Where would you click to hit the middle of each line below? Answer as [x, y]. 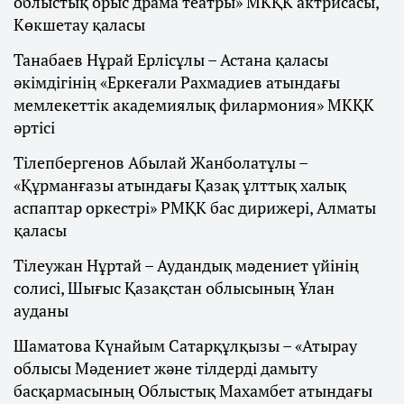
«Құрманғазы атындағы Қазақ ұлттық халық [180, 185]
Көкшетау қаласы [79, 25]
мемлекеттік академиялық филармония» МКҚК [194, 105]
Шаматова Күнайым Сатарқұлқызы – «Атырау [185, 346]
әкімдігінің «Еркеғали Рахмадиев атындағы [177, 83]
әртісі [34, 128]
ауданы [41, 311]
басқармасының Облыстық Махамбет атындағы [193, 391]
